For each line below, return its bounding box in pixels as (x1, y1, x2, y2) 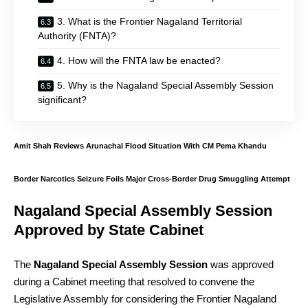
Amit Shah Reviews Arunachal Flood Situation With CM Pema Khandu (14, 142, 267, 151)
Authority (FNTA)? (38, 30, 116, 41)
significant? (38, 93, 87, 105)
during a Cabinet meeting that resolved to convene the (14, 275, 254, 287)
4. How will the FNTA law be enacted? (57, 54, 221, 66)
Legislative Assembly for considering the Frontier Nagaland (14, 292, 276, 305)
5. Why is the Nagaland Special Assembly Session (57, 79, 274, 91)
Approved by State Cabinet (14, 221, 203, 239)
